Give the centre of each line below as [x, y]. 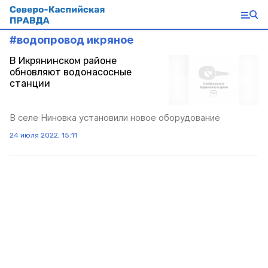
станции [30, 83]
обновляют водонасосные [71, 72]
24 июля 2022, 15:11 [43, 135]
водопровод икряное [75, 40]
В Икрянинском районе [63, 61]
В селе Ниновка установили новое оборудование [115, 118]
